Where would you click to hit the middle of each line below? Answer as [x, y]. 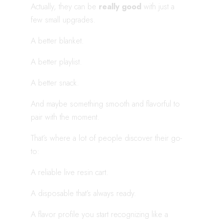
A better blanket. [57, 41]
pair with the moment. [65, 117]
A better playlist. [56, 62]
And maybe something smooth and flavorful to [105, 104]
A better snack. [55, 83]
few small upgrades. [63, 20]
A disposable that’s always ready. [84, 193]
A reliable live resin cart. [70, 172]
